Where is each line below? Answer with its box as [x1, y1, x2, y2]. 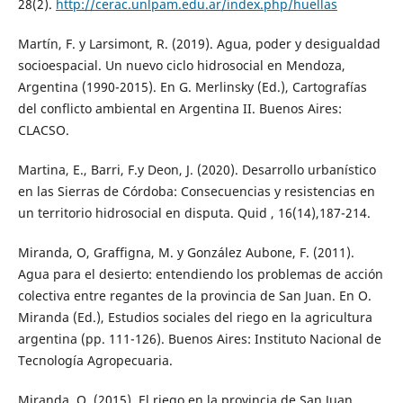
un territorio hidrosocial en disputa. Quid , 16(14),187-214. [17, 203, 371, 221]
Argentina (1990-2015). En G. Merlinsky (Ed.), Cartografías [17, 77, 367, 95]
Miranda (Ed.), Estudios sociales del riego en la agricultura [17, 308, 372, 326]
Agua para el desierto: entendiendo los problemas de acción [17, 264, 383, 282]
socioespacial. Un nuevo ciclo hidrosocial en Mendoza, [17, 56, 345, 74]
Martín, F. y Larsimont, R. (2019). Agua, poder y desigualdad [17, 34, 381, 52]
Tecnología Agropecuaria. [17, 351, 173, 369]
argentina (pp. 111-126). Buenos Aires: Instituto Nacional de [17, 329, 381, 347]
